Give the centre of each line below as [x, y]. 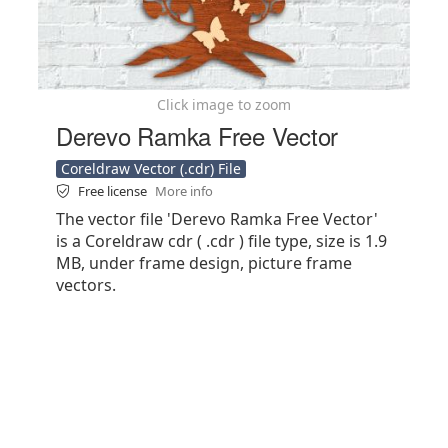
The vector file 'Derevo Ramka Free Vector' [217, 219]
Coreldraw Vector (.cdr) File [151, 168]
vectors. [86, 285]
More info [184, 191]
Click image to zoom [224, 104]
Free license [114, 191]
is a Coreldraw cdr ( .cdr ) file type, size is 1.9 [221, 241]
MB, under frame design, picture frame [204, 263]
